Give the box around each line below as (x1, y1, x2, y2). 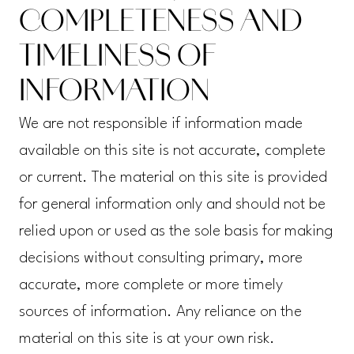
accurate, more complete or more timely (18, 277, 283, 294)
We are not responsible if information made (18, 116, 303, 133)
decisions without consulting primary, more (18, 250, 303, 267)
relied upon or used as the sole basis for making (18, 224, 333, 240)
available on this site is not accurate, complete (18, 143, 326, 160)
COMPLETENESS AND (18, 9, 303, 39)
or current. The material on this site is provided (18, 170, 327, 186)
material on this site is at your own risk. (18, 331, 275, 348)
